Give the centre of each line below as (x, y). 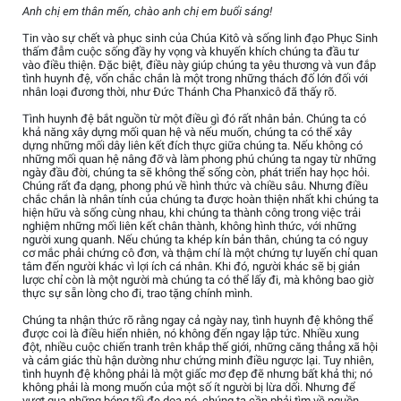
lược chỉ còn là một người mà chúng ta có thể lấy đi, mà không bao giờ (198, 280)
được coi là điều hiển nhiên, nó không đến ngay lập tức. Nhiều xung (191, 334)
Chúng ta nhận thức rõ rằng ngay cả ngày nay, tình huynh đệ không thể (198, 320)
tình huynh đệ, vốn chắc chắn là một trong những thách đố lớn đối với (195, 79)
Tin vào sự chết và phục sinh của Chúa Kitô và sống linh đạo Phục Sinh (200, 38)
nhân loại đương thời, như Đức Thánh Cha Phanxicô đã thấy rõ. (179, 92)
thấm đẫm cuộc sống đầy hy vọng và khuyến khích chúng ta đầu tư (191, 52)
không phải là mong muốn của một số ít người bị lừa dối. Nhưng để (189, 388)
